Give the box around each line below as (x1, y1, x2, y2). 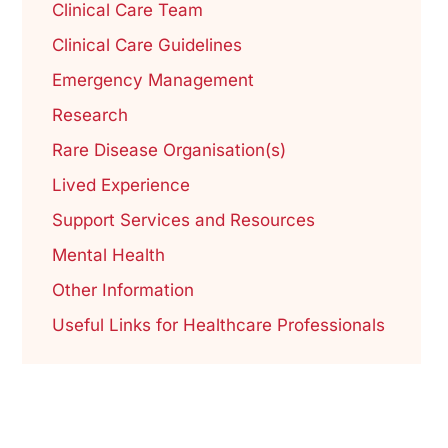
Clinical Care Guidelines (51, 35, 242, 56)
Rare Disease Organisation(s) (51, 140, 286, 161)
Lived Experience (51, 175, 190, 196)
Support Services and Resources (51, 210, 315, 231)
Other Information (51, 280, 194, 301)
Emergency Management (51, 70, 254, 91)
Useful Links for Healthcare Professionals (51, 315, 385, 336)
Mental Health (51, 245, 165, 266)
